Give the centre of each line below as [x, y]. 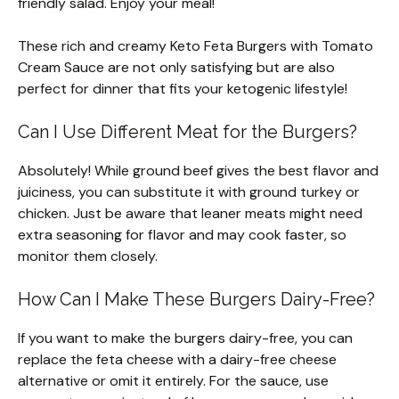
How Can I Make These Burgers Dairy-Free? [196, 300]
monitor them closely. [88, 256]
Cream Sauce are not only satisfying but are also [176, 68]
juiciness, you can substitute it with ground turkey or [189, 192]
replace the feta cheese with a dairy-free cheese [177, 360]
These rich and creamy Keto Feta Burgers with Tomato [195, 46]
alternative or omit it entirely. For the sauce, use [173, 381]
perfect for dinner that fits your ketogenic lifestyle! [183, 89]
